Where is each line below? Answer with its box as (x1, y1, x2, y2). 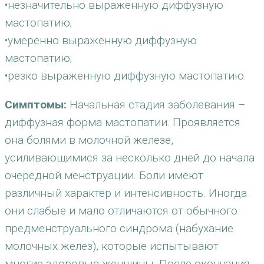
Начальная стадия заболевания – (67, 98, 245, 111)
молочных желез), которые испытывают (5, 239, 219, 253)
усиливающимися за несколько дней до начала (5, 151, 255, 164)
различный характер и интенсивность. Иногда (5, 186, 247, 200)
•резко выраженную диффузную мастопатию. (5, 69, 246, 82)
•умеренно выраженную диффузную (5, 34, 197, 47)
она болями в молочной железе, (5, 133, 173, 147)
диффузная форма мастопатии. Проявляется (5, 115, 240, 129)
